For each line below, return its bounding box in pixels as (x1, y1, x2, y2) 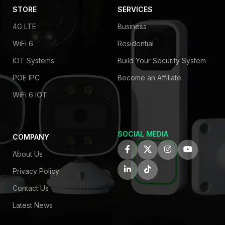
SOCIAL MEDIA (117, 129, 168, 138)
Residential (117, 39, 154, 48)
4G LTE (13, 22, 36, 31)
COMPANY (13, 132, 49, 141)
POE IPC (13, 73, 40, 82)
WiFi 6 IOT (13, 90, 47, 99)
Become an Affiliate (117, 73, 181, 82)
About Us (13, 149, 43, 158)
